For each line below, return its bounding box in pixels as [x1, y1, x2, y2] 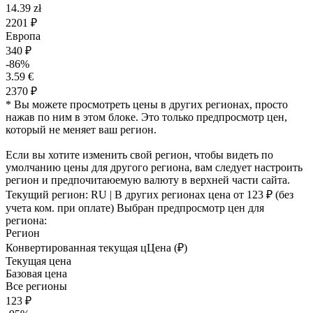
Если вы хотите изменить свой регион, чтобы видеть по [6, 149, 273, 161]
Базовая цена [6, 268, 67, 279]
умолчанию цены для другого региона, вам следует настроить [6, 161, 303, 173]
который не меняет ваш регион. [6, 124, 156, 136]
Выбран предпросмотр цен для [117, 202, 264, 214]
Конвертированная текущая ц [6, 242, 147, 254]
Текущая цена [6, 255, 71, 267]
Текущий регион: [6, 189, 91, 201]
